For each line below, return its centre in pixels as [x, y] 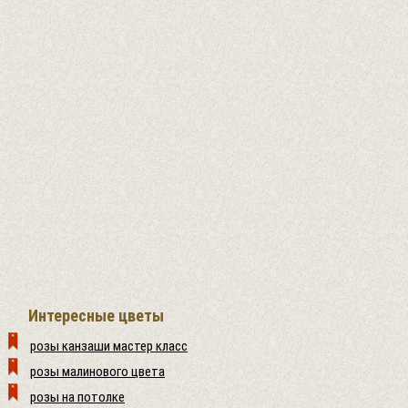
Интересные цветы [96, 316]
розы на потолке [77, 397]
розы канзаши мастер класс [109, 346]
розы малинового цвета [97, 372]
